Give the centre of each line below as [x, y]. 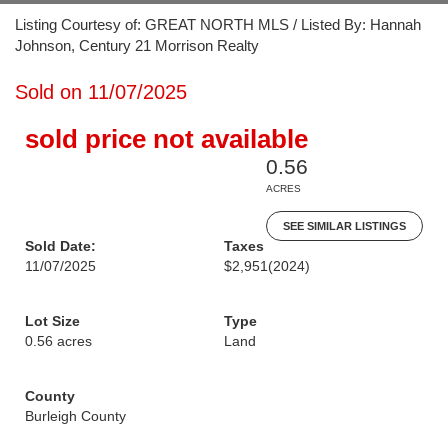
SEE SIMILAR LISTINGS [344, 226]
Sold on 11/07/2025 [101, 92]
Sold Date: [60, 246]
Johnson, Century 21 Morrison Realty [137, 45]
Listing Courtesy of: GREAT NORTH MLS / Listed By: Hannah [218, 24]
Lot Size [52, 321]
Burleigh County [75, 416]
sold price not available [166, 139]
